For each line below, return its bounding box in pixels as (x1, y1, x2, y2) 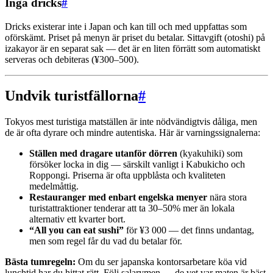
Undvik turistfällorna (5, 88, 138, 104)
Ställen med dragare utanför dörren (29, 148, 177, 159)
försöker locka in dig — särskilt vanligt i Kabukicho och (29, 159, 245, 170)
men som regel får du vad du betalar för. (29, 236, 182, 247)
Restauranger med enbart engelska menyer (29, 192, 207, 203)
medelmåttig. (29, 181, 79, 192)
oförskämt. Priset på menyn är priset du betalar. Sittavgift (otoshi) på (5, 32, 265, 43)
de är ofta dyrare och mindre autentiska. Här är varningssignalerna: (5, 127, 260, 138)
